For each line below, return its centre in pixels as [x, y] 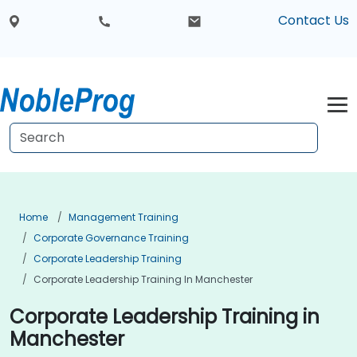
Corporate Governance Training [111, 238]
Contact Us [313, 21]
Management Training [124, 217]
